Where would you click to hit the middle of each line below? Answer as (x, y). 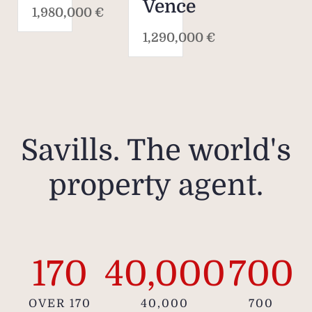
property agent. (156, 186)
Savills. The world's (156, 151)
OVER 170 (60, 304)
